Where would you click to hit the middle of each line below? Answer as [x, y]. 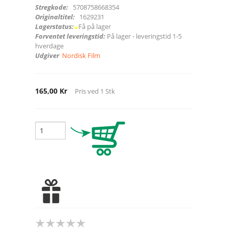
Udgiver [47, 55]
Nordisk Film [81, 55]
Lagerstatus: [54, 26]
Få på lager [95, 26]
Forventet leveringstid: [71, 36]
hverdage [51, 46]
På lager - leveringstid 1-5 [144, 36]
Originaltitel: [56, 17]
